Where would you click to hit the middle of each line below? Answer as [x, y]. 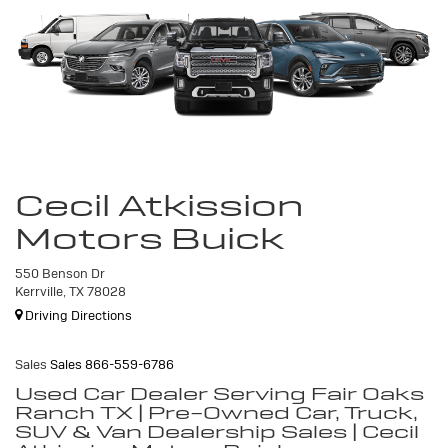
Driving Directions [77, 316]
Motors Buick [149, 238]
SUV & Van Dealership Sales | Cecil [217, 432]
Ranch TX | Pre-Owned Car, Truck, [216, 413]
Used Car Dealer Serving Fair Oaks [219, 394]
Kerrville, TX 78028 [70, 291]
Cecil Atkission [159, 205]
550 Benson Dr [60, 273]
